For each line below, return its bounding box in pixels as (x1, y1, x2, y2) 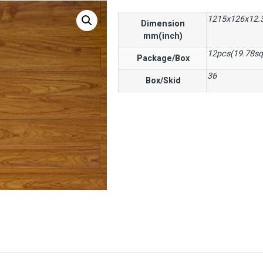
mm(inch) (143, 30, 183, 43)
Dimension (141, 18, 185, 31)
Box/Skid (145, 75, 181, 87)
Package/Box (136, 52, 190, 65)
